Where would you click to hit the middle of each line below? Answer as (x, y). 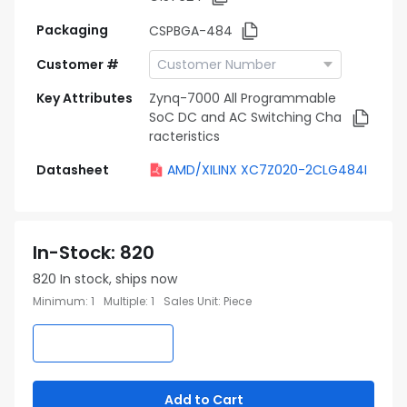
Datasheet (73, 170)
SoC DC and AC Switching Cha (245, 117)
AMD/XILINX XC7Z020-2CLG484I (267, 170)
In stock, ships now (119, 279)
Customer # (78, 65)
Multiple (124, 301)
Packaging (72, 30)
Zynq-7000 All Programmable (243, 98)
